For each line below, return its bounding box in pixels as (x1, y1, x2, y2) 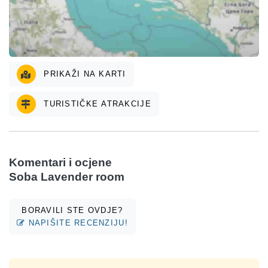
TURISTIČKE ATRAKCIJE (41, 99, 151, 108)
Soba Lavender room (9, 170, 124, 183)
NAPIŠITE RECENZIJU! (25, 218, 128, 227)
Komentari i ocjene (9, 156, 112, 169)
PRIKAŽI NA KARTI (41, 69, 126, 78)
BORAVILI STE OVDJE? (22, 205, 123, 215)
